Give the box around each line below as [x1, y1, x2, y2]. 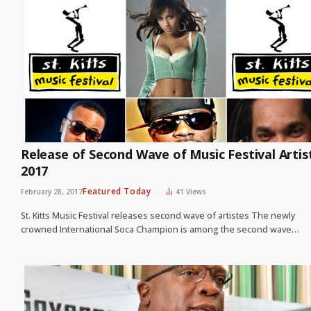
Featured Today [83, 185, 151, 198]
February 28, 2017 [21, 187, 83, 197]
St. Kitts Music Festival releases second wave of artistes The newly [21, 210, 295, 222]
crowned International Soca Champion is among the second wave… [21, 224, 299, 236]
